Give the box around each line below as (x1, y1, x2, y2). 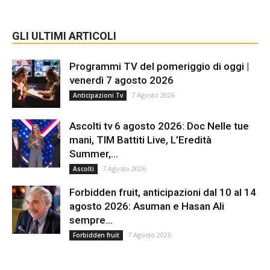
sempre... (69, 213, 113, 226)
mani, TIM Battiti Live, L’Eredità (69, 133, 212, 146)
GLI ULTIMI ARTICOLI (12, 29, 116, 42)
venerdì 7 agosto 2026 (69, 74, 174, 86)
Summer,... (69, 147, 118, 160)
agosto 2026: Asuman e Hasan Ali (69, 199, 224, 212)
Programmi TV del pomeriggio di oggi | (69, 60, 249, 72)
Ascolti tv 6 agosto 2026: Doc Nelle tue (69, 119, 249, 132)
